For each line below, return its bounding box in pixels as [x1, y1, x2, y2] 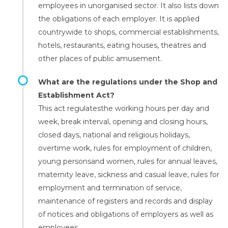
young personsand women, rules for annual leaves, [38, 157, 217, 166]
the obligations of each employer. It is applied [38, 14, 199, 23]
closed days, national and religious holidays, [38, 130, 190, 139]
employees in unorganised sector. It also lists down [38, 1, 219, 10]
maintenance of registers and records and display [38, 196, 213, 206]
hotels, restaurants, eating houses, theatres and [38, 41, 206, 50]
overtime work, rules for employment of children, [38, 144, 212, 153]
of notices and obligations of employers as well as [38, 210, 213, 219]
